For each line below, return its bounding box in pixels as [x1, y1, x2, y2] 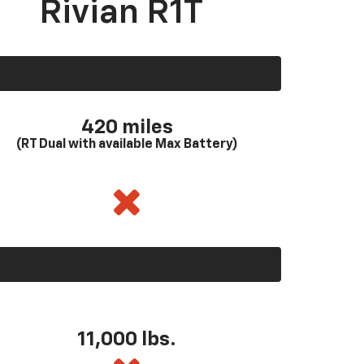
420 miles [80, 117, 173, 137]
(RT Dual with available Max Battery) [15, 137, 238, 151]
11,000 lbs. [77, 330, 176, 350]
